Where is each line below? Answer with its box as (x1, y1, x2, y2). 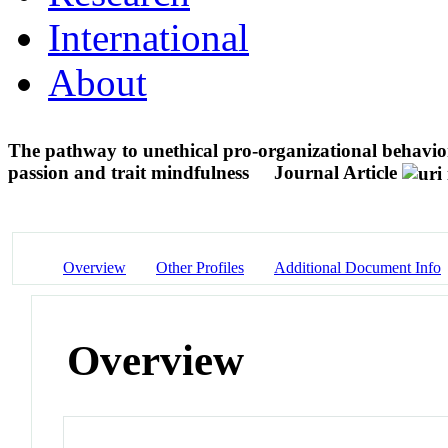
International (48, 15, 249, 59)
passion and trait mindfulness (8, 161, 254, 183)
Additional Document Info (274, 258, 441, 276)
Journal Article (274, 161, 397, 183)
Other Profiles (156, 258, 244, 276)
